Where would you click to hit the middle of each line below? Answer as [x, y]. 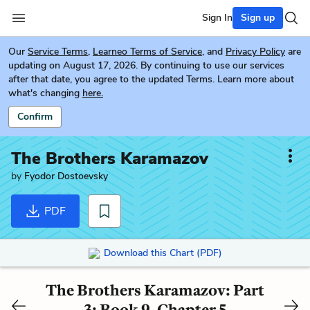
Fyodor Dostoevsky [66, 176]
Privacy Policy [255, 52]
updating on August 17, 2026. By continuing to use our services [146, 65]
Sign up [258, 18]
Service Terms [58, 52]
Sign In [217, 18]
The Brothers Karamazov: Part [155, 290]
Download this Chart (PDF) [163, 253]
